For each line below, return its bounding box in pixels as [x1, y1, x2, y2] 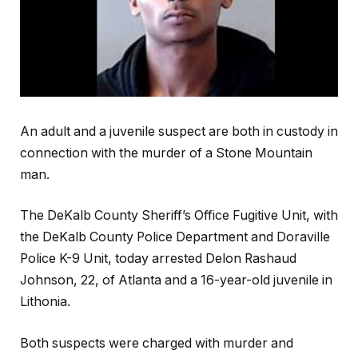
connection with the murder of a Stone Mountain [20, 145, 312, 161]
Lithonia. [20, 294, 70, 310]
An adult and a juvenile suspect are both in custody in [20, 123, 338, 139]
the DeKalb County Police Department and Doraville [20, 229, 330, 245]
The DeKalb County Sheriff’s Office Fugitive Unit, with [20, 208, 338, 224]
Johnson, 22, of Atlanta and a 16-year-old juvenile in [20, 272, 332, 288]
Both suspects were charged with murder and [20, 335, 293, 351]
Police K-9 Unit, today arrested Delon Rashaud [20, 251, 296, 267]
